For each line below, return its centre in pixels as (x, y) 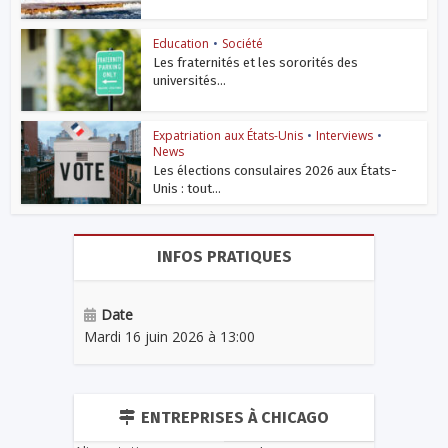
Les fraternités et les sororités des (256, 62)
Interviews (345, 136)
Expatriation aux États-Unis (228, 136)
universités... (190, 80)
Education (181, 43)
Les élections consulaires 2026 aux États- (275, 171)
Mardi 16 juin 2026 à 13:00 (169, 337)
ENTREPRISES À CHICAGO (235, 418)
